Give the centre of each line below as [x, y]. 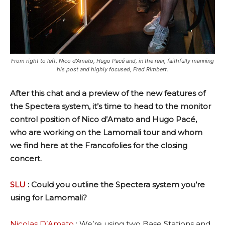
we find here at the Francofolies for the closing [99, 146]
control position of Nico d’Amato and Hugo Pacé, [103, 120]
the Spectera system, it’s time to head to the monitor [110, 106]
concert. [26, 159]
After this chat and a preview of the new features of [108, 93]
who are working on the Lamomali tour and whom [106, 133]
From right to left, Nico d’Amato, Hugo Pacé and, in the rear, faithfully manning [113, 61]
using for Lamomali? [48, 198]
